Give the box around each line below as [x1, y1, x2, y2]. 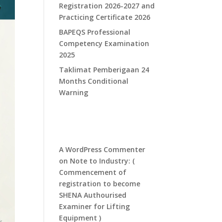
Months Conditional [59, 76, 129, 86]
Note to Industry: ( [70, 156, 135, 166]
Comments [59, 123, 132, 141]
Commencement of [59, 167, 127, 177]
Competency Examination [59, 39, 150, 48]
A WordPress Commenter [59, 145, 146, 154]
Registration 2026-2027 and [59, 1, 155, 10]
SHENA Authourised [59, 190, 127, 200]
